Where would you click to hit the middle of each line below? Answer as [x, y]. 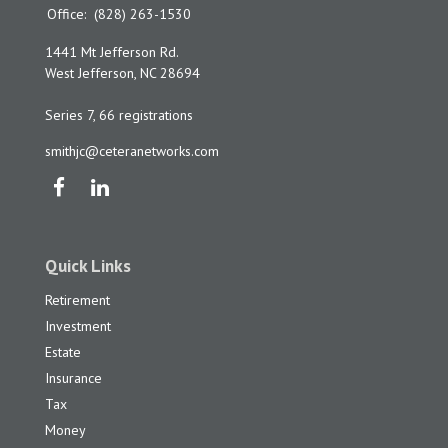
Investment [78, 326]
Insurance [73, 378]
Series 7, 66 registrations [119, 115]
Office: [68, 14]
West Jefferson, [90, 73]
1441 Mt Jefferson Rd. [112, 52]
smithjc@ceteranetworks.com [132, 151]
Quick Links [88, 266]
